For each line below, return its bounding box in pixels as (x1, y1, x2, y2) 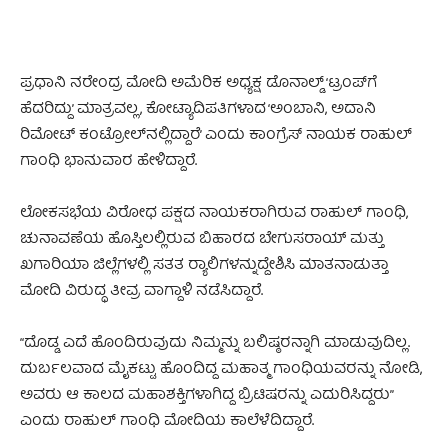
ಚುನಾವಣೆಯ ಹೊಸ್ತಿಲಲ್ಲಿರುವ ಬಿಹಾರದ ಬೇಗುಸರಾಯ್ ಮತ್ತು (20, 226, 384, 253)
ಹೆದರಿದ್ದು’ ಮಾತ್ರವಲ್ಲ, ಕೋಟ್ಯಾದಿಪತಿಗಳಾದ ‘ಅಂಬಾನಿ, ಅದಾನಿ (20, 96, 376, 123)
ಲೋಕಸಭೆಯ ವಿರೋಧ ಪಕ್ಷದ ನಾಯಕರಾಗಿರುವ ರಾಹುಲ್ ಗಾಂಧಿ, (20, 200, 408, 227)
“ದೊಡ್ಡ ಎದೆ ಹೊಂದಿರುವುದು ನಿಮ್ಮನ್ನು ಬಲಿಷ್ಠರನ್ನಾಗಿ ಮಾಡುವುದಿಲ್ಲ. (20, 330, 410, 357)
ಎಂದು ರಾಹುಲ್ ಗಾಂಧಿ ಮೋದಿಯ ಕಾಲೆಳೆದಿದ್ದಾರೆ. (20, 408, 314, 435)
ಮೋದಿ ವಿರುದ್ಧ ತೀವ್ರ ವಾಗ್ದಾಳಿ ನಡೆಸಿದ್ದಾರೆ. (20, 278, 263, 305)
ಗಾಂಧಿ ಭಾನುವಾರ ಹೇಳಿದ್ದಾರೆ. (20, 148, 197, 175)
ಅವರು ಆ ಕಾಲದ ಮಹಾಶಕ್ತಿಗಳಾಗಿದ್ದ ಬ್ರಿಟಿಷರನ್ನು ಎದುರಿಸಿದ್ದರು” (20, 382, 393, 409)
